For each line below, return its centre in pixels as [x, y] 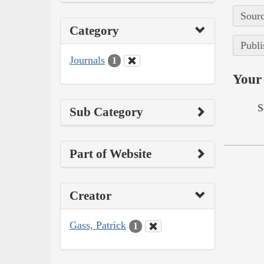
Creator [90, 196]
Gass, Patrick [98, 225]
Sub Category [106, 112]
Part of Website [110, 154]
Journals [87, 60]
